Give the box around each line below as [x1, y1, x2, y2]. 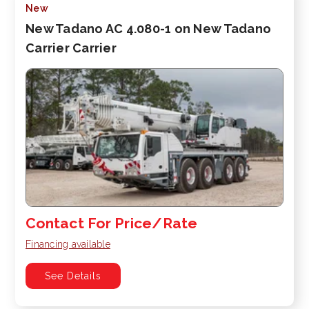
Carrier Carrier [26, 40, 117, 55]
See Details [45, 270, 101, 282]
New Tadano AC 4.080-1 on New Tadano [26, 21, 272, 36]
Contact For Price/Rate [26, 215, 198, 232]
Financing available [26, 239, 110, 250]
